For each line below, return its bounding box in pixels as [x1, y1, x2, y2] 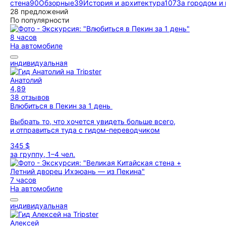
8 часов [10, 33, 37, 41]
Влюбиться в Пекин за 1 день [10, 101, 112, 110]
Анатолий [10, 76, 42, 84]
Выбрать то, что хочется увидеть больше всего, [10, 117, 176, 126]
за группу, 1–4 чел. [10, 150, 75, 158]
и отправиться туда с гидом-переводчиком [10, 126, 160, 134]
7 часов [10, 176, 36, 184]
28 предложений [10, 7, 68, 16]
